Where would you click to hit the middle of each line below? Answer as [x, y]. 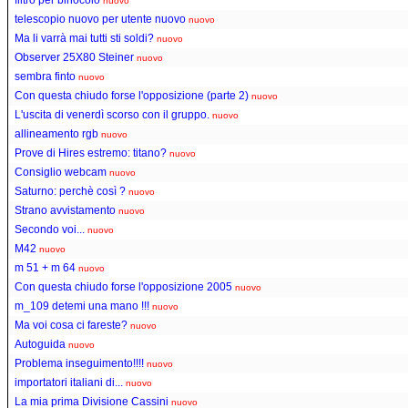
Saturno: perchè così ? [70, 191]
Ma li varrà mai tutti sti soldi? [84, 38]
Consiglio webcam [61, 172]
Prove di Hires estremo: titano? [91, 153]
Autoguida [40, 344]
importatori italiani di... [69, 382]
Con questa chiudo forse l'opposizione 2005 [123, 286]
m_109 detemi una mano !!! [82, 306]
